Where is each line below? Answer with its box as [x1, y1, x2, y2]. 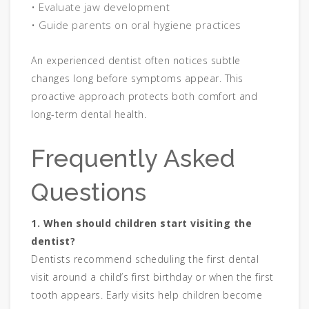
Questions [31, 178, 147, 207]
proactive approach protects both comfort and [31, 90, 257, 103]
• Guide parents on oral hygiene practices [31, 18, 241, 32]
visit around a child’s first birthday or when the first [31, 270, 274, 284]
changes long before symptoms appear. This [31, 72, 243, 86]
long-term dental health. [31, 108, 146, 121]
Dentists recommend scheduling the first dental [31, 252, 259, 266]
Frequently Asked [31, 144, 235, 173]
